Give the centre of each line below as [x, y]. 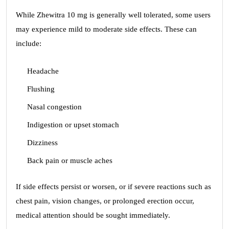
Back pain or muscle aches [70, 161]
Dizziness [42, 143]
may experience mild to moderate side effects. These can [106, 29]
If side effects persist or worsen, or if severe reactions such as [113, 187]
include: [29, 43]
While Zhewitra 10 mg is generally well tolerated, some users [113, 15]
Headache [43, 71]
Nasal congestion [54, 107]
